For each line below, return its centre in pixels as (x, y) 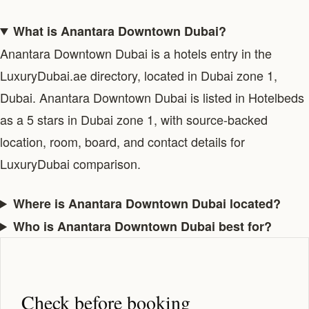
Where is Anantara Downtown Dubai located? (147, 203)
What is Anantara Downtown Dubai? (120, 31)
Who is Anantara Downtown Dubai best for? (143, 226)
